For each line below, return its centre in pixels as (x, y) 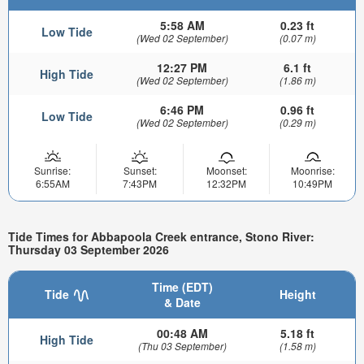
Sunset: (140, 170)
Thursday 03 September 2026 (89, 249)
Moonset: (226, 170)
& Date (182, 303)
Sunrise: (52, 170)
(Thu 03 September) (182, 346)
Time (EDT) (182, 287)
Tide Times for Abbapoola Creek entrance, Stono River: (161, 236)
